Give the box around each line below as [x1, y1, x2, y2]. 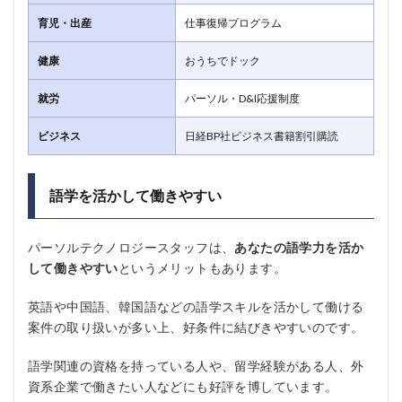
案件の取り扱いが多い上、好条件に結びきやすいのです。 [28, 319, 364, 335]
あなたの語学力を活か [234, 240, 364, 255]
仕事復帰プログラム [185, 16, 282, 30]
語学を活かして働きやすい [49, 187, 222, 204]
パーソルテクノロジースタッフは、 [28, 240, 235, 255]
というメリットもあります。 [118, 260, 287, 275]
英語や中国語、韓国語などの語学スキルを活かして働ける [28, 299, 364, 314]
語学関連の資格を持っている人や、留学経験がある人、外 [28, 358, 364, 373]
